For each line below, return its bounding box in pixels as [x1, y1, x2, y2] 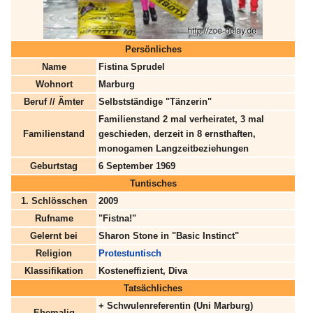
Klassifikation [24, 265, 83, 277]
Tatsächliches [124, 283, 182, 294]
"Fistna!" [99, 213, 136, 224]
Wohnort [35, 79, 73, 90]
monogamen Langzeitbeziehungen [99, 143, 249, 154]
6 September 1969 [99, 161, 175, 172]
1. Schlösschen [20, 196, 87, 207]
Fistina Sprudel [99, 61, 165, 73]
